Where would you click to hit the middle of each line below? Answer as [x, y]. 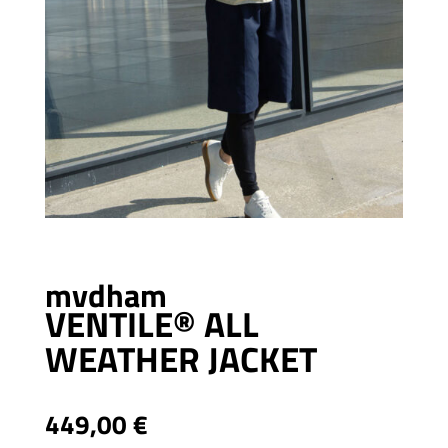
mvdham [105, 295]
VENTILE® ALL [151, 324]
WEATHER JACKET [180, 359]
